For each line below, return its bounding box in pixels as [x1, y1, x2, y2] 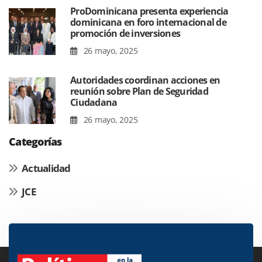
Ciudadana [70, 96, 118, 109]
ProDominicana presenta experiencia [70, 5, 229, 18]
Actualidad [22, 161, 71, 175]
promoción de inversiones [70, 27, 180, 40]
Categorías [9, 135, 62, 149]
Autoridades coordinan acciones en [70, 74, 220, 87]
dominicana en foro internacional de [70, 16, 226, 29]
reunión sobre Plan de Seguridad [70, 85, 208, 98]
